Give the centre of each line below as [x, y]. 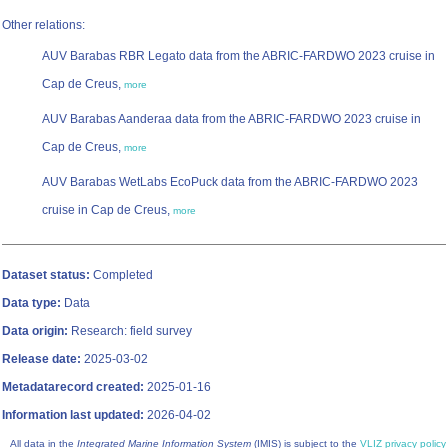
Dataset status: [46, 275]
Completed [121, 275]
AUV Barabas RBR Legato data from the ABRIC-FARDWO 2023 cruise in [238, 56]
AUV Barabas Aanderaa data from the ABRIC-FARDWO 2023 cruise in [231, 119]
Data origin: [35, 331]
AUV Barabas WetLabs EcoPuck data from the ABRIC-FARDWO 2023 [230, 182]
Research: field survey [130, 331]
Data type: [31, 303]
